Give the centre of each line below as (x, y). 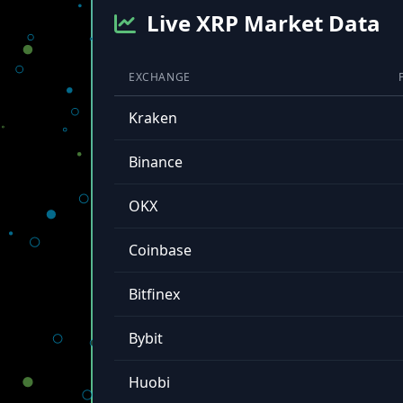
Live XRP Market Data (263, 23)
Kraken (152, 118)
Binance (155, 162)
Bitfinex (154, 294)
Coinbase (160, 250)
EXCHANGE (159, 77)
